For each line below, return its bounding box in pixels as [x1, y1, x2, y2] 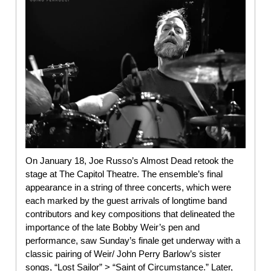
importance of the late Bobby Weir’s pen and [25, 221, 200, 232]
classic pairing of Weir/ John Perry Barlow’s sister [25, 248, 221, 259]
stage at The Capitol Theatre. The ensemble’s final [25, 168, 223, 179]
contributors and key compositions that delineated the [25, 208, 235, 219]
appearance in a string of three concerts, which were [25, 181, 231, 192]
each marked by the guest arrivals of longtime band [25, 195, 227, 206]
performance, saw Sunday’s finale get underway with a [25, 235, 240, 246]
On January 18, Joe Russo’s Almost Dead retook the [25, 155, 233, 166]
